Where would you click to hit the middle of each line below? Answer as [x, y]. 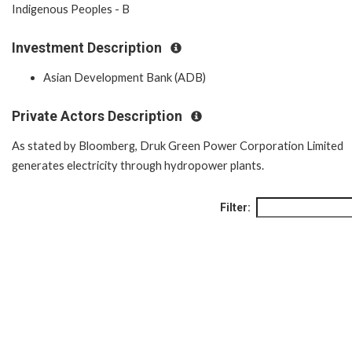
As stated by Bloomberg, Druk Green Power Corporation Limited [178, 145]
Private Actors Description [99, 116]
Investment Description [88, 48]
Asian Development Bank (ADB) [125, 77]
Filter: [235, 207]
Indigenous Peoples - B [71, 9]
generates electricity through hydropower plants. [138, 165]
